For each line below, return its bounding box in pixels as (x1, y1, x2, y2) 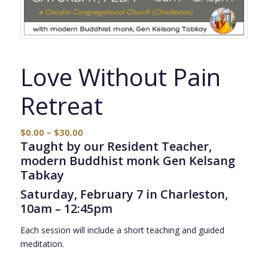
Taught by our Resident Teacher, (20, 138, 212, 154)
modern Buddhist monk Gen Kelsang (20, 152, 235, 169)
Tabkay (20, 166, 64, 183)
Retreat (20, 89, 103, 122)
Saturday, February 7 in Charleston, (20, 185, 228, 202)
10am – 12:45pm (20, 200, 112, 217)
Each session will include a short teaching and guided (20, 224, 224, 236)
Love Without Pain (20, 60, 221, 93)
